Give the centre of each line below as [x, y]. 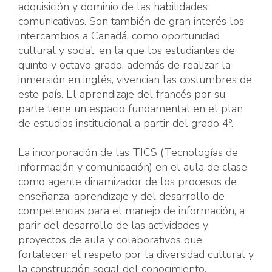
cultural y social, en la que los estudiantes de [127, 51]
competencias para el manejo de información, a [131, 211]
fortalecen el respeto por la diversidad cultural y [136, 255]
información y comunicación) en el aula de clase [133, 167]
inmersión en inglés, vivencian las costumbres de [135, 80]
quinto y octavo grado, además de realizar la [124, 65]
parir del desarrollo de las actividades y [113, 226]
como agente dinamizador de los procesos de [127, 182]
